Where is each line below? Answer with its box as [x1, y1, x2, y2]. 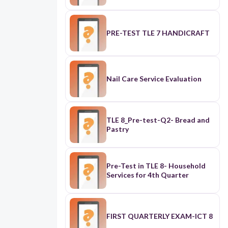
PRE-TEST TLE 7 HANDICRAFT [106, 28, 210, 38]
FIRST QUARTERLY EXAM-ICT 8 [106, 212, 213, 221]
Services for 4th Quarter [106, 170, 189, 180]
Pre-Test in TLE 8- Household [106, 161, 206, 170]
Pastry [106, 125, 129, 134]
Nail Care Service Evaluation [106, 74, 202, 83]
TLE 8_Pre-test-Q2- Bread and [106, 116, 210, 125]
